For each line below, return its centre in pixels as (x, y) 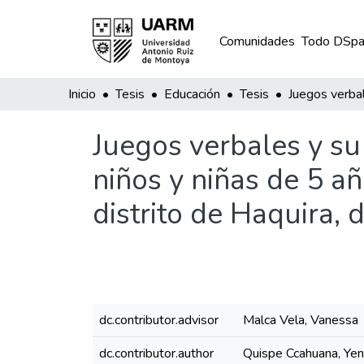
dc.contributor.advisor (159, 320)
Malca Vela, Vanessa (301, 320)
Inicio (82, 94)
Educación (192, 94)
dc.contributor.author (156, 353)
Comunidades (257, 41)
